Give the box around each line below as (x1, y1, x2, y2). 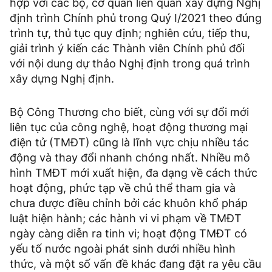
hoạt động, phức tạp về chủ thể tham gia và (10, 182, 236, 195)
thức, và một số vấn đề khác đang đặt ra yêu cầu (10, 257, 261, 271)
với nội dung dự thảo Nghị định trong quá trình (10, 57, 250, 70)
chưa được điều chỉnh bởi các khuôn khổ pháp (10, 197, 248, 210)
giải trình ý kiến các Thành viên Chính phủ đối (10, 42, 245, 55)
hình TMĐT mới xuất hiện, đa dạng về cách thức (10, 166, 257, 180)
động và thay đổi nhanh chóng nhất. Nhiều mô (10, 151, 250, 165)
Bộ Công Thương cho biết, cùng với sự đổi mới (10, 106, 249, 119)
